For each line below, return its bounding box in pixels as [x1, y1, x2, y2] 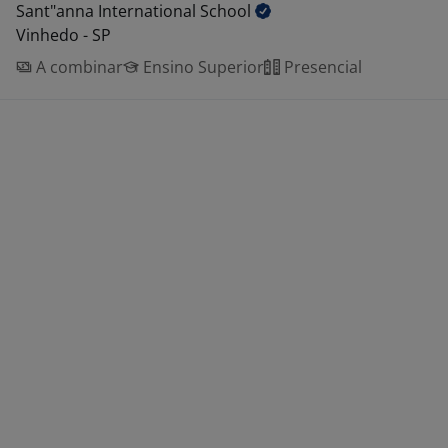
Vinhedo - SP [16, 24, 111, 46]
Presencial [280, 56, 362, 78]
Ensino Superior [139, 56, 264, 78]
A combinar [32, 56, 123, 78]
